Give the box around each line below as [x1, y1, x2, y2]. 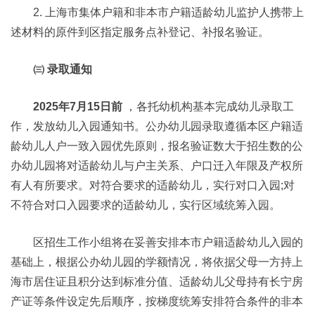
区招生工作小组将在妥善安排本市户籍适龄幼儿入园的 [33, 236, 303, 248]
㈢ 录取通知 [33, 63, 92, 75]
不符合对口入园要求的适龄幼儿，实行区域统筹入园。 [11, 199, 281, 211]
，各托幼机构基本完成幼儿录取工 [122, 101, 294, 112]
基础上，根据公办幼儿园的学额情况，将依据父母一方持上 [11, 256, 303, 268]
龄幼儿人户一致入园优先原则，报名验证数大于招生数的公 [11, 140, 303, 152]
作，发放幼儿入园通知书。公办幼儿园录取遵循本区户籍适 [11, 120, 303, 132]
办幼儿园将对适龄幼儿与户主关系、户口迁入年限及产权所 [11, 160, 303, 172]
